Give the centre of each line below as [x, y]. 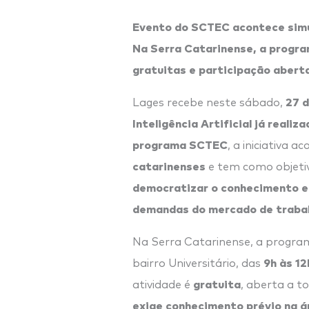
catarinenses [169, 165]
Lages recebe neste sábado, [209, 102]
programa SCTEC [180, 144]
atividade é [163, 285]
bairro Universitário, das [198, 263]
